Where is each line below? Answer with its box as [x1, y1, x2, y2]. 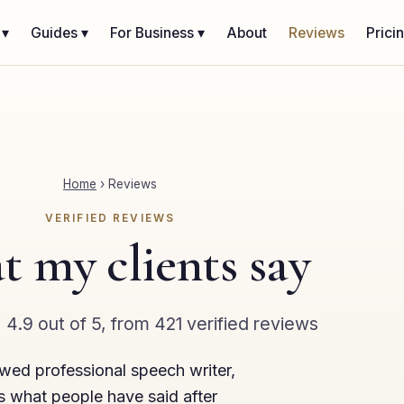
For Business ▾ [110, 23, 205, 41]
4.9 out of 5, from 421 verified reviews [5, 312, 318, 335]
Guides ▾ [31, 23, 88, 41]
